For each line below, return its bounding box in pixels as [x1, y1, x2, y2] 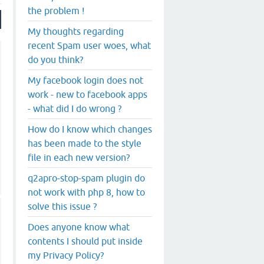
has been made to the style [28, 137, 141, 148]
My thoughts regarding [28, 25, 124, 37]
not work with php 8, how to [28, 186, 145, 197]
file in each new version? [28, 151, 130, 163]
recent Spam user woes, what [28, 39, 151, 51]
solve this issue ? [28, 200, 97, 212]
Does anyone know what [28, 221, 130, 232]
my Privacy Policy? [28, 249, 104, 260]
